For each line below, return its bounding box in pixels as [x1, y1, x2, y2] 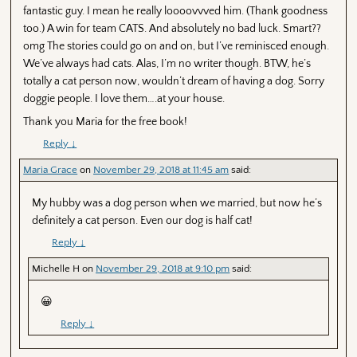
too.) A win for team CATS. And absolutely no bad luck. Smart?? [22, 22, 321, 35]
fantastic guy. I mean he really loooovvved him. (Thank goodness [22, 4, 328, 18]
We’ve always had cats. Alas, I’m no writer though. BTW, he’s [22, 57, 311, 70]
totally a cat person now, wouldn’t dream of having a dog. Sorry [22, 74, 324, 88]
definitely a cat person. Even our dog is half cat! [31, 214, 253, 227]
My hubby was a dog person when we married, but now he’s [31, 196, 322, 210]
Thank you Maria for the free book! [22, 115, 187, 128]
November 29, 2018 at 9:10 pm [96, 263, 230, 275]
